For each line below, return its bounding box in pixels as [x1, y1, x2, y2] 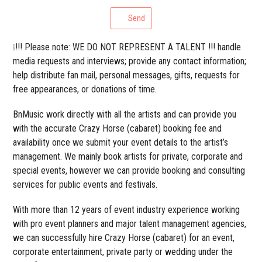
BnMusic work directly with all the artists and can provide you [13, 109, 237, 120]
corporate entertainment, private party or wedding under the [13, 246, 233, 258]
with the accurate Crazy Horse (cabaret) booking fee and [13, 123, 222, 135]
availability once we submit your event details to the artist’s [13, 137, 229, 149]
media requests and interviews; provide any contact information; [13, 56, 247, 67]
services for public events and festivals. [13, 179, 158, 191]
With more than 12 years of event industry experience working [13, 204, 240, 216]
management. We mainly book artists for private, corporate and [13, 151, 243, 163]
